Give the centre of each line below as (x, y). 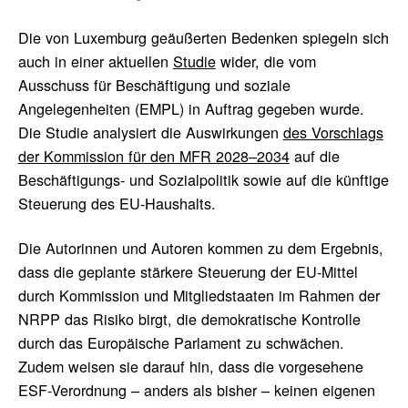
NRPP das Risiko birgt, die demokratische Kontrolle (189, 319)
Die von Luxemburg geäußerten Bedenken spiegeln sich (203, 37)
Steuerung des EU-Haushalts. (117, 203)
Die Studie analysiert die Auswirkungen (150, 132)
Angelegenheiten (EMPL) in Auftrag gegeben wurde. (191, 108)
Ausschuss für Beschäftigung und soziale (154, 84)
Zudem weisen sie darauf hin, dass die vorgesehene (190, 367)
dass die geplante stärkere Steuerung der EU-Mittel (188, 272)
